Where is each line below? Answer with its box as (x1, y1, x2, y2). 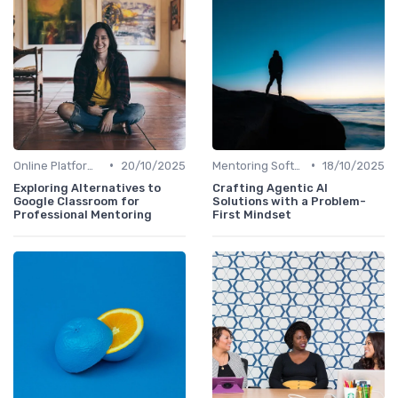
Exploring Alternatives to (13, 180, 161, 195)
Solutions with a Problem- (212, 194, 366, 208)
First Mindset (212, 207, 291, 221)
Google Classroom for (13, 194, 139, 208)
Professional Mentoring (13, 207, 152, 221)
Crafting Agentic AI (212, 180, 328, 195)
